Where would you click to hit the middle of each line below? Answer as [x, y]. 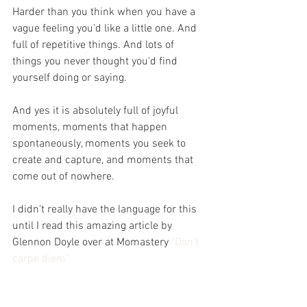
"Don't [186, 243]
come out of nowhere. [63, 177]
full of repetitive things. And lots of [95, 45]
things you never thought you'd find [96, 62]
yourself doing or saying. [70, 78]
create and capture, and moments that [104, 160]
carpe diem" [41, 259]
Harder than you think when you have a [105, 12]
